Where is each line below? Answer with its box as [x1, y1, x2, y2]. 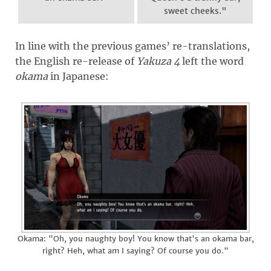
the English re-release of [15, 55, 137, 68]
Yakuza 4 [137, 55, 180, 68]
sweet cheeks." [163, 5, 227, 17]
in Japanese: [48, 70, 109, 83]
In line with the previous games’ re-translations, [15, 40, 250, 53]
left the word [180, 55, 244, 68]
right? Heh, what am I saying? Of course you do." [42, 246, 229, 256]
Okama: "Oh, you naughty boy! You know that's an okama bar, [17, 233, 254, 244]
